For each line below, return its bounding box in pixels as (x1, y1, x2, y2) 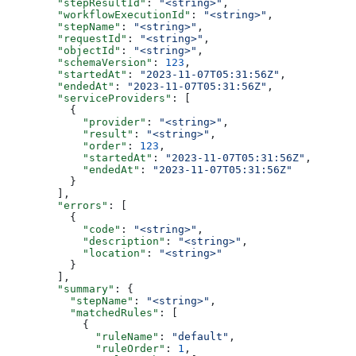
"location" (6, 246, 146, 259)
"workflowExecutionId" (6, 8, 191, 21)
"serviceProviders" (6, 91, 172, 104)
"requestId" (6, 32, 127, 44)
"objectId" (6, 44, 121, 56)
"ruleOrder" (6, 342, 165, 354)
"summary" (6, 282, 114, 295)
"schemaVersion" (6, 56, 153, 68)
